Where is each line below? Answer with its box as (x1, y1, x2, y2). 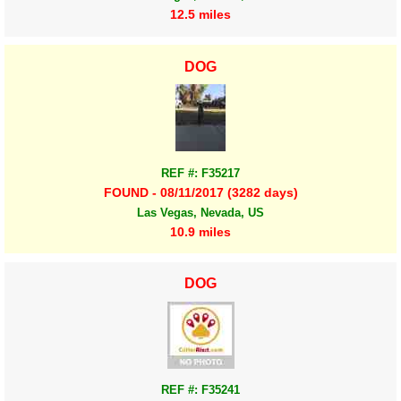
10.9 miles (170, 224, 231, 239)
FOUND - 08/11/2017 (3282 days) (103, 184, 298, 200)
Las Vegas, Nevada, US (137, 205, 264, 219)
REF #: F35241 (161, 383, 240, 397)
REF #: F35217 (161, 166, 240, 180)
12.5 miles (170, 7, 231, 22)
